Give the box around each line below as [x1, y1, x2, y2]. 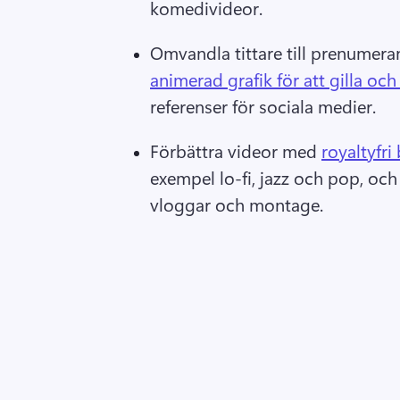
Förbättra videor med [150, 137, 321, 162]
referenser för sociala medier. [150, 93, 380, 118]
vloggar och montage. [150, 191, 328, 216]
